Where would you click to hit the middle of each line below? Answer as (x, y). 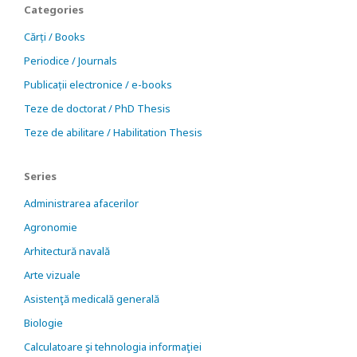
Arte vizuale (52, 275)
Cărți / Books (55, 37)
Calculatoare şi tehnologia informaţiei (113, 347)
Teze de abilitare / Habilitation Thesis (113, 132)
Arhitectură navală (67, 251)
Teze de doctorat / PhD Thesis (97, 108)
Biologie (43, 323)
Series (40, 176)
